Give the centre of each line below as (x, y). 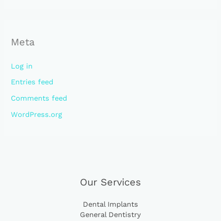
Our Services (110, 182)
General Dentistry (110, 215)
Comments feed (39, 98)
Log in (22, 66)
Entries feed (32, 82)
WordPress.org (37, 114)
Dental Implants (110, 204)
